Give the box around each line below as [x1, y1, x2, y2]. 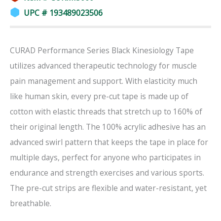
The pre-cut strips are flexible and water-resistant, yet [10, 183, 207, 194]
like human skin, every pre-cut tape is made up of [10, 91, 188, 102]
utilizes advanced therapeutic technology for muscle [10, 60, 197, 72]
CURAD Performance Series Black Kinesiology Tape [10, 45, 194, 56]
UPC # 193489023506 [20, 7, 103, 19]
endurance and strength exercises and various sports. [10, 167, 204, 179]
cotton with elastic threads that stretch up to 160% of [10, 106, 202, 117]
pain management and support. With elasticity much [10, 75, 197, 87]
